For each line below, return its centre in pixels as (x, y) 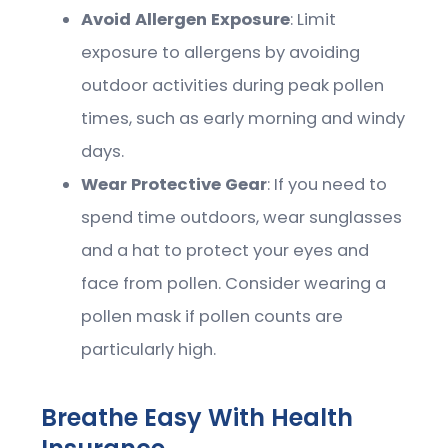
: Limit (313, 19)
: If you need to (327, 184)
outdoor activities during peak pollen (233, 85)
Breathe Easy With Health (197, 417)
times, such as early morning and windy (243, 118)
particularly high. (149, 349)
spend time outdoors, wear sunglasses (242, 217)
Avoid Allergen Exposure (186, 19)
